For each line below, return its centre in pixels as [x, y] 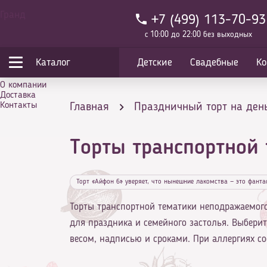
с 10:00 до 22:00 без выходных [198, 35]
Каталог [53, 63]
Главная [89, 107]
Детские [155, 63]
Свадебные [214, 63]
